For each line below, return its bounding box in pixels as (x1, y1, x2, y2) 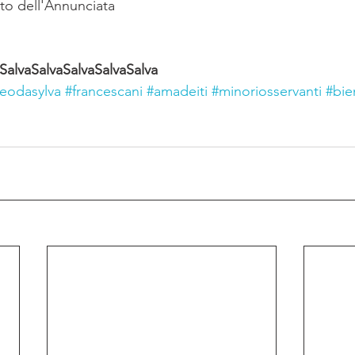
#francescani (65, 82, 143, 100)
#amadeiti (147, 82, 208, 100)
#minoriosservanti (212, 82, 322, 100)
